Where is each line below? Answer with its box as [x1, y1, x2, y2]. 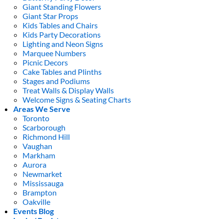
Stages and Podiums [22, 76, 90, 86]
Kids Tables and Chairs [22, 20, 98, 30]
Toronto [22, 113, 50, 123]
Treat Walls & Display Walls [22, 85, 114, 95]
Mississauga [22, 178, 64, 188]
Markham [22, 150, 56, 160]
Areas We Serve [13, 104, 71, 113]
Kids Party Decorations [22, 29, 101, 39]
